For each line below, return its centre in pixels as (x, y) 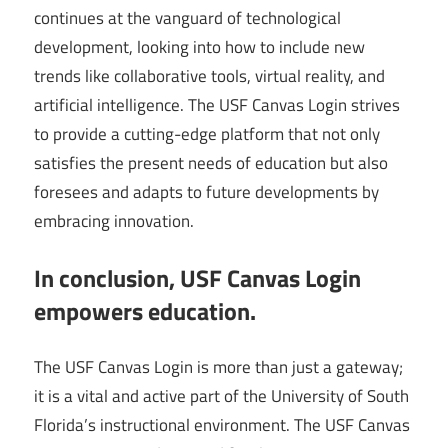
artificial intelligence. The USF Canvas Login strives (217, 105)
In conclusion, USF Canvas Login (197, 277)
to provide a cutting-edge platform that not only (207, 134)
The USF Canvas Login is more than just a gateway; (218, 367)
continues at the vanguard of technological (187, 18)
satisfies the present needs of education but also (211, 163)
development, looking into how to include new (199, 47)
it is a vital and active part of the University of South (221, 396)
